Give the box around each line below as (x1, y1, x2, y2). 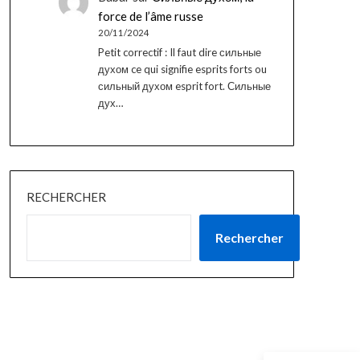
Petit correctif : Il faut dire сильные (97, 45, 261, 59)
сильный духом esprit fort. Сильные (97, 79, 271, 92)
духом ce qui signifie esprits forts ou (97, 62, 267, 76)
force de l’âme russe (97, 9, 203, 24)
